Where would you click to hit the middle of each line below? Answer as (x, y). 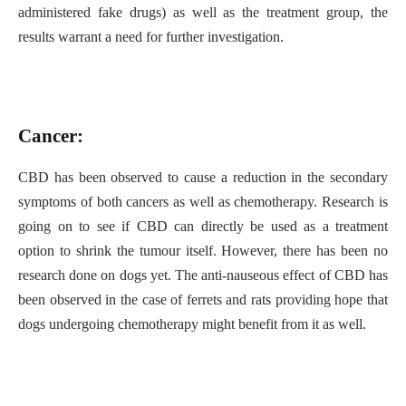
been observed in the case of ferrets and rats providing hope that (203, 300)
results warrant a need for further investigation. (153, 37)
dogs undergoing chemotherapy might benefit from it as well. (194, 324)
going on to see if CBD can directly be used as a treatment (203, 226)
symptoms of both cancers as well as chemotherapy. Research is (203, 202)
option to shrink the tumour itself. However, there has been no (203, 251)
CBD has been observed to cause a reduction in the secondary (203, 177)
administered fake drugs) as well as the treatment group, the (203, 13)
